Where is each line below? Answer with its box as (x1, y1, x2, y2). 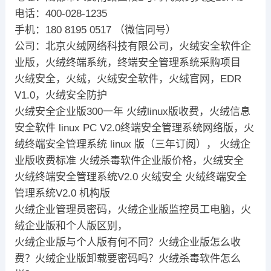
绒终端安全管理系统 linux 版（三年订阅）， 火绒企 (14, 139, 250, 151)
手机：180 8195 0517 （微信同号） (14, 24, 176, 36)
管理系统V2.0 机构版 (14, 188, 110, 200)
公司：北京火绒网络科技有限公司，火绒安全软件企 (14, 41, 251, 53)
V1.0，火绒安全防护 (14, 90, 107, 102)
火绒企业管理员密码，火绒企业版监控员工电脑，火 (14, 204, 251, 216)
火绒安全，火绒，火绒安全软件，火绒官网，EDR (14, 73, 241, 85)
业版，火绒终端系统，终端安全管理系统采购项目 (14, 57, 241, 69)
